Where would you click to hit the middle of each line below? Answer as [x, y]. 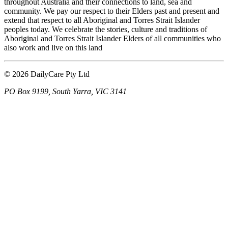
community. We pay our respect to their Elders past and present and [112, 11]
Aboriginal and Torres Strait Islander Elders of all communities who [112, 39]
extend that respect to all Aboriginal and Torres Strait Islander [102, 20]
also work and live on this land [53, 48]
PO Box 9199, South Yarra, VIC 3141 [65, 92]
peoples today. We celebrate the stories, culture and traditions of [106, 30]
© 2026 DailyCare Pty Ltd [47, 74]
